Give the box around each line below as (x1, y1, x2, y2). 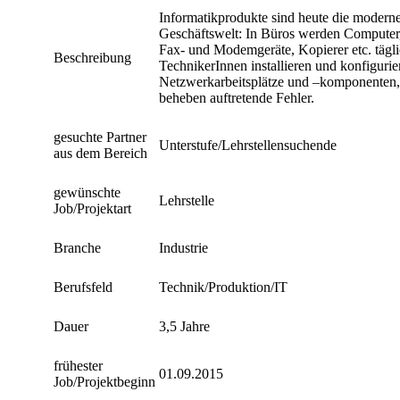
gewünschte (54, 184, 121, 200)
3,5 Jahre (159, 318, 210, 334)
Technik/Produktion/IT (159, 279, 287, 295)
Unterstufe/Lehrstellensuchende (159, 137, 337, 153)
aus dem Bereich (54, 145, 147, 161)
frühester (54, 357, 103, 373)
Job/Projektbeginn (54, 373, 155, 389)
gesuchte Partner (54, 129, 146, 145)
